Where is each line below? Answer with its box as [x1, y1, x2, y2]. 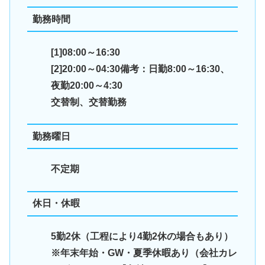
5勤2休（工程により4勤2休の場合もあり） [50, 231, 233, 242]
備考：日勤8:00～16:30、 [119, 63, 230, 74]
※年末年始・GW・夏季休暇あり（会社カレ [50, 248, 237, 258]
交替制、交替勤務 [50, 96, 127, 107]
